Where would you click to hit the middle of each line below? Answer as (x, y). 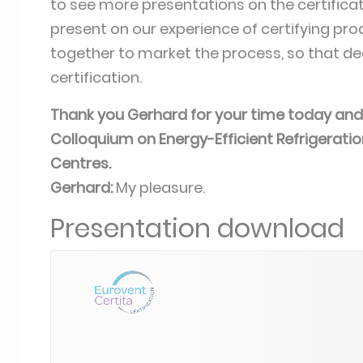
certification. (98, 77)
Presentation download (197, 228)
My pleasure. (159, 187)
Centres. (81, 163)
